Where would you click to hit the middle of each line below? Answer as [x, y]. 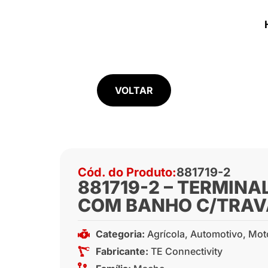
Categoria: [121, 234]
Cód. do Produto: [127, 172]
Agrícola [166, 234]
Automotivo [216, 234]
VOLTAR [134, 90]
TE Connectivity [186, 251]
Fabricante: [122, 251]
